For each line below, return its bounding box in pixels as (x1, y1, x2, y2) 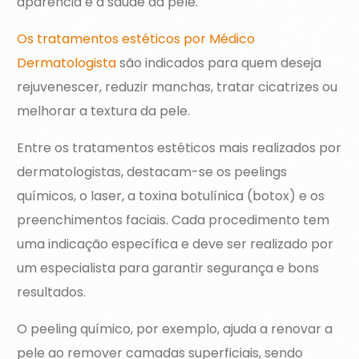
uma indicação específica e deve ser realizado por (17, 235, 334, 254)
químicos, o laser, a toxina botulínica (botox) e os (17, 187, 325, 206)
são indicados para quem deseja (116, 54, 322, 73)
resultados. (17, 283, 87, 302)
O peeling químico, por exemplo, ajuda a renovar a (17, 320, 333, 339)
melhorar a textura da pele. (17, 102, 191, 121)
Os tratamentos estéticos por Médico (17, 30, 256, 49)
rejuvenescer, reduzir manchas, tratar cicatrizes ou (17, 78, 338, 97)
